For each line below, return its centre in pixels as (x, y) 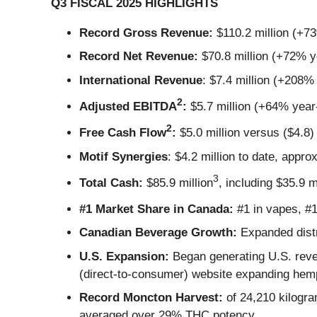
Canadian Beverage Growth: (158, 233)
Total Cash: (111, 183)
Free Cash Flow (123, 133)
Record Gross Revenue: (146, 33)
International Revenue (141, 80)
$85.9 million (178, 183)
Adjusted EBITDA (128, 106)
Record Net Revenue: (139, 57)
